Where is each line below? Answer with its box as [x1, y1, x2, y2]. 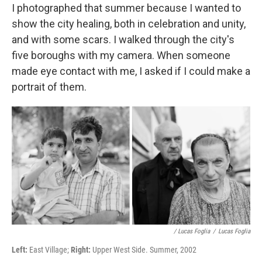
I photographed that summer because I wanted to [12, 2, 241, 14]
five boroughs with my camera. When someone [12, 49, 230, 61]
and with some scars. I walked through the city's [12, 33, 235, 46]
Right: [71, 245, 91, 255]
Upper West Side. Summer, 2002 [91, 245, 196, 255]
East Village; [27, 245, 71, 255]
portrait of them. [12, 81, 87, 93]
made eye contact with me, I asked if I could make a [12, 65, 250, 77]
